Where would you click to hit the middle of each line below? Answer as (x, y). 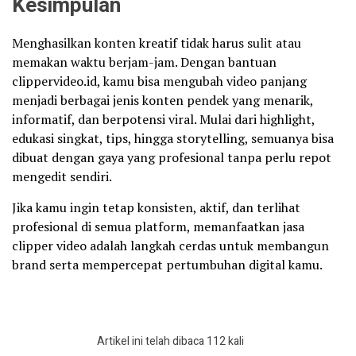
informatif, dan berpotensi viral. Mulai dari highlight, (163, 119)
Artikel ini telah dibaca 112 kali (170, 341)
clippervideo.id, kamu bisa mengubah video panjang (159, 81)
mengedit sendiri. (62, 176)
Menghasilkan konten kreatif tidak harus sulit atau (157, 43)
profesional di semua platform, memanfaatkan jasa (158, 226)
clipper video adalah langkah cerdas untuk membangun (170, 245)
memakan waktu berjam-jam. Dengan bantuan (144, 62)
